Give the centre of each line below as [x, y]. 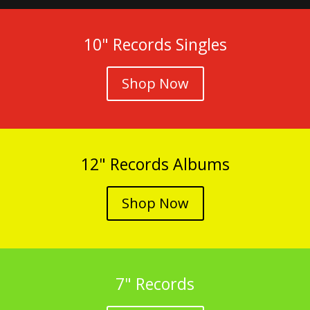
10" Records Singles [155, 45]
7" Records [155, 284]
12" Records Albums [155, 164]
